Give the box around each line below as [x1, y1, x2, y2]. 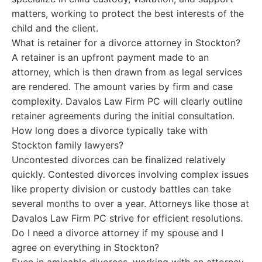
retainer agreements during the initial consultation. [12, 110, 235, 122]
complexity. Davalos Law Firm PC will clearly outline [12, 95, 243, 107]
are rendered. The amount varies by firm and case [12, 81, 233, 92]
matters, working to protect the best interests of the [12, 8, 244, 19]
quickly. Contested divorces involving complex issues [12, 168, 249, 180]
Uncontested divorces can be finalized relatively [12, 154, 226, 166]
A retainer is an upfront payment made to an [12, 51, 209, 63]
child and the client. [12, 22, 98, 34]
